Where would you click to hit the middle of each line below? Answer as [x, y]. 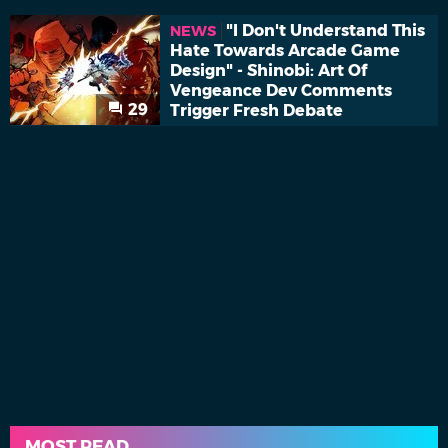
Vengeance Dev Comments [281, 91]
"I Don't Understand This [325, 31]
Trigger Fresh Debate [256, 111]
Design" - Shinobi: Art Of [268, 71]
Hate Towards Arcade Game [285, 51]
